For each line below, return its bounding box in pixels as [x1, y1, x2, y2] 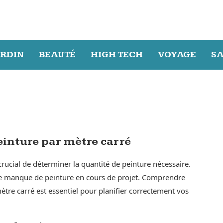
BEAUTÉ [39, 49, 76, 60]
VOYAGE [158, 49, 196, 60]
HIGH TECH [91, 49, 143, 60]
